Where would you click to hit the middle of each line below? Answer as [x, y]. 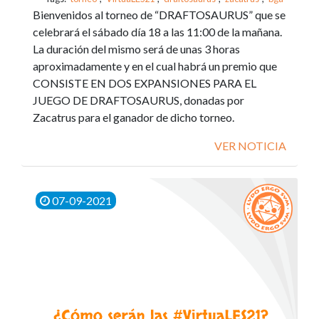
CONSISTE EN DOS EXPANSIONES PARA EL [145, 83]
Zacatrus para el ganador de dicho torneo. [134, 117]
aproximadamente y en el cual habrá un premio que [155, 66]
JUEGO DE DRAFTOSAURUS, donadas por [138, 100]
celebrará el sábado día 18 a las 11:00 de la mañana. [157, 32]
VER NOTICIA [250, 146]
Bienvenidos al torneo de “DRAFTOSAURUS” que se [159, 15]
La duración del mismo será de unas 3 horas [136, 49]
